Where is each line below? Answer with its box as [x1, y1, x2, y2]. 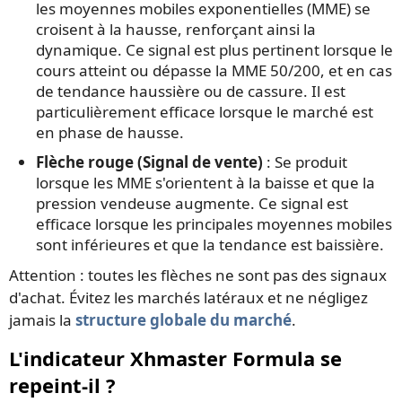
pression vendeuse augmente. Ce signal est [36, 193, 348, 214]
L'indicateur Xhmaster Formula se [9, 345, 342, 372]
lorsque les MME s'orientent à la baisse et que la [36, 172, 375, 194]
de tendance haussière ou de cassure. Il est [36, 81, 345, 102]
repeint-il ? [9, 371, 116, 399]
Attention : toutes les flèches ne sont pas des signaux [9, 265, 387, 286]
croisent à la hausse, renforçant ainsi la [36, 19, 316, 40]
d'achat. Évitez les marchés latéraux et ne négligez [9, 287, 368, 309]
